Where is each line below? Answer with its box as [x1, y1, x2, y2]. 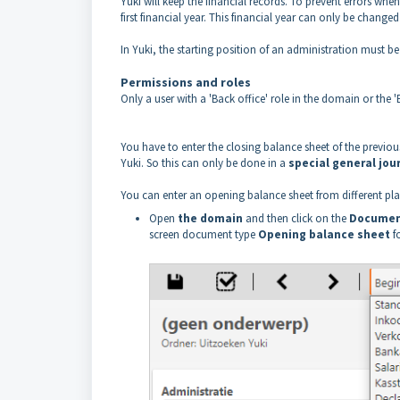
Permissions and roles [121, 74, 251, 90]
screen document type [149, 227, 258, 242]
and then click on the [243, 211, 349, 226]
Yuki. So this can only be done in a [121, 155, 288, 171]
